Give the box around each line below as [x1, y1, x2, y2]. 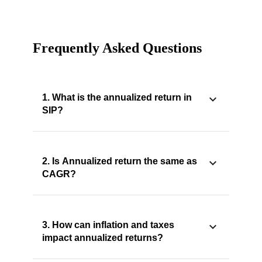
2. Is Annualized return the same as [42, 156, 197, 167]
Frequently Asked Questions [33, 40, 202, 56]
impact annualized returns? [42, 233, 163, 243]
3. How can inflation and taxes [42, 220, 174, 230]
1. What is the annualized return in [42, 92, 192, 103]
